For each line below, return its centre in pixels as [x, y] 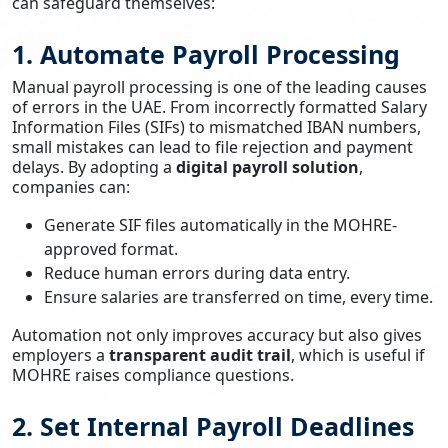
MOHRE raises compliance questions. [153, 374]
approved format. [111, 248]
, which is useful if [358, 354]
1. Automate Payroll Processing [206, 53]
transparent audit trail [200, 354]
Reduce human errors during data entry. [197, 272]
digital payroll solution [267, 166]
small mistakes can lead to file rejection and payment [212, 146]
